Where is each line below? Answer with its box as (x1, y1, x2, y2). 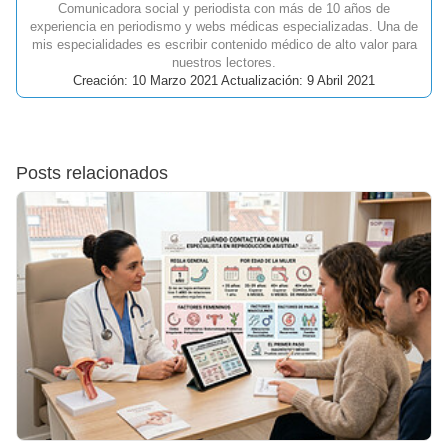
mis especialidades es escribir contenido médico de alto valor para (31, 37, 417, 53)
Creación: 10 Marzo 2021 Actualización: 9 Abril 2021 (73, 73, 375, 89)
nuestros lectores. (172, 55, 276, 71)
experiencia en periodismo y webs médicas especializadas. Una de (30, 19, 418, 35)
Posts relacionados (16, 163, 168, 184)
